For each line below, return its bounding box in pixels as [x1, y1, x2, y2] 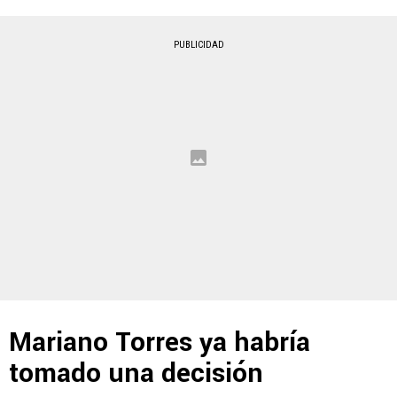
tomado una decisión [9, 354, 263, 393]
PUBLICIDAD [173, 39, 224, 51]
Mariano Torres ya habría [9, 323, 310, 362]
